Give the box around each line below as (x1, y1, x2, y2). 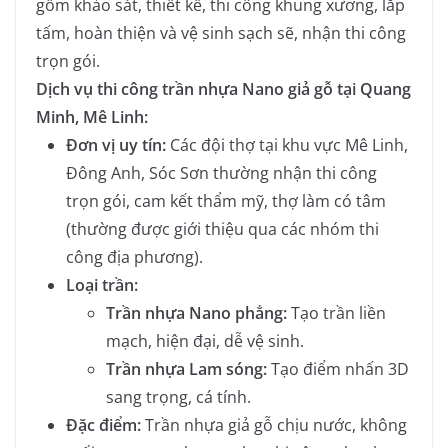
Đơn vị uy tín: (66, 134, 166, 157)
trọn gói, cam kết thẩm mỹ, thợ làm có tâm (66, 190, 386, 213)
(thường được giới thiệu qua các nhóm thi (66, 218, 379, 241)
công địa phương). (66, 246, 203, 269)
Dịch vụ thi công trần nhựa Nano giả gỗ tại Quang (36, 78, 411, 101)
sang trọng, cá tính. (106, 386, 251, 409)
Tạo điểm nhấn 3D (267, 358, 409, 381)
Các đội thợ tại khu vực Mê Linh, (166, 134, 408, 157)
